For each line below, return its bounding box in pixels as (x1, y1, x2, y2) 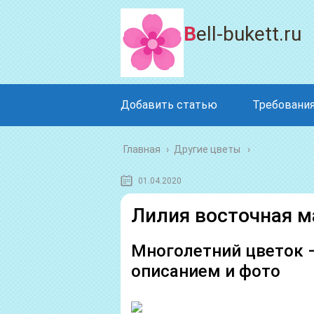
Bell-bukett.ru (196, 22, 301, 46)
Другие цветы (174, 144, 240, 155)
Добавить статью (121, 98, 217, 111)
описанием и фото (131, 261, 280, 281)
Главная (123, 144, 161, 155)
